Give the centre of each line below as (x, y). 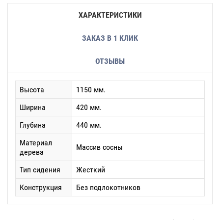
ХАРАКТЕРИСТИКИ (110, 15)
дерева (32, 152)
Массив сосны (99, 147)
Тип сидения (40, 170)
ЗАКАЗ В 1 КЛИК (110, 38)
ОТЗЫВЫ (110, 61)
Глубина (33, 125)
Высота (32, 90)
